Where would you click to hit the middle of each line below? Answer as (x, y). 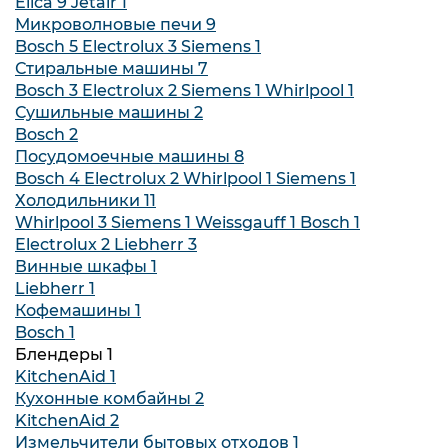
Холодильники (79, 200)
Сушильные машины (104, 112)
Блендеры (61, 354)
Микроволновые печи (110, 24)
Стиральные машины (106, 68)
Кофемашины (75, 310)
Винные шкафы (83, 266)
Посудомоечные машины (124, 156)
